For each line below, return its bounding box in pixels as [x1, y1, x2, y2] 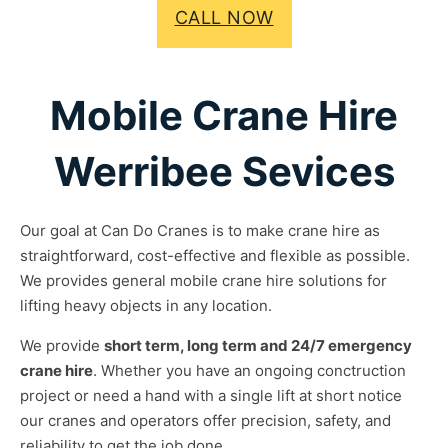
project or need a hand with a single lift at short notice [20, 385, 402, 405]
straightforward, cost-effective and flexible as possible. [20, 245, 410, 265]
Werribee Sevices [53, 146, 395, 196]
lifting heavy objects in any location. [20, 295, 272, 315]
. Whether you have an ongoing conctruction [93, 360, 406, 380]
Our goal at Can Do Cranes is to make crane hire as [20, 220, 380, 240]
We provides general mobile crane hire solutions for [20, 270, 387, 290]
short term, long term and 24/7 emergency [104, 335, 412, 355]
